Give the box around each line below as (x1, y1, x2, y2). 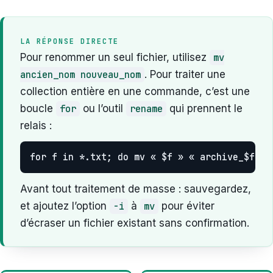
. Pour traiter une (144, 68, 225, 80)
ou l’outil (80, 102, 126, 115)
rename (130, 102, 163, 115)
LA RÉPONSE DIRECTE (20, 36, 119, 46)
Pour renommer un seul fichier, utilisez (20, 51, 210, 63)
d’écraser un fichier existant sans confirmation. (20, 216, 249, 229)
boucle (20, 102, 56, 115)
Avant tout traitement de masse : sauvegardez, (20, 182, 251, 195)
